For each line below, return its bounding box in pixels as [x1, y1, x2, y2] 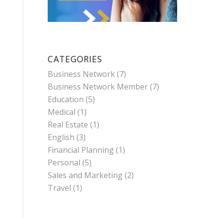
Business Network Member [47, 81, 148, 92]
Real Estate [47, 119, 88, 130]
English [47, 131, 74, 143]
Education [47, 93, 84, 105]
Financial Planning [47, 144, 114, 155]
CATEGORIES [47, 53, 102, 65]
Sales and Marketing [47, 169, 123, 181]
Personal [47, 157, 80, 168]
